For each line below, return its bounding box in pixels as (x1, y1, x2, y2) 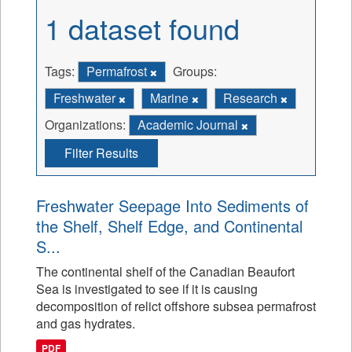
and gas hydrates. (36, 314, 135, 332)
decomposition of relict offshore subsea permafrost (36, 297, 316, 315)
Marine (150, 89, 192, 107)
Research (223, 89, 280, 107)
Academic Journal (137, 115, 241, 134)
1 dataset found (45, 8, 240, 48)
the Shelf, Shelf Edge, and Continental (36, 214, 302, 237)
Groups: (173, 62, 217, 80)
